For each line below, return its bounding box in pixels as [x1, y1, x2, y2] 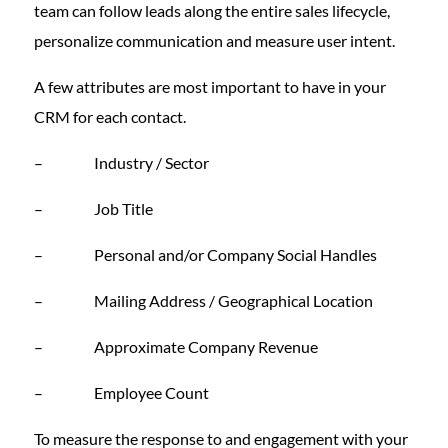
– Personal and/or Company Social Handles [33, 245, 377, 264]
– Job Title [33, 199, 153, 218]
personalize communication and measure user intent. [33, 31, 395, 50]
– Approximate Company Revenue [33, 337, 318, 356]
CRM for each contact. [33, 107, 186, 126]
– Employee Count [33, 383, 209, 402]
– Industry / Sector [33, 153, 209, 172]
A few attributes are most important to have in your [33, 77, 386, 96]
